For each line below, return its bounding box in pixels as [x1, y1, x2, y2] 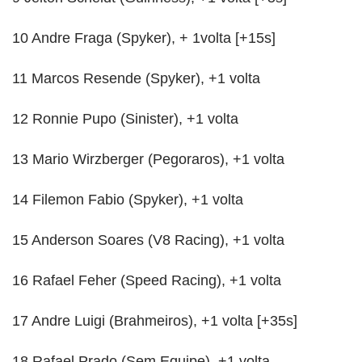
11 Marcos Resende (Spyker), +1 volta [12, 69, 260, 86]
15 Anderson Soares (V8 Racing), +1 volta [12, 231, 284, 248]
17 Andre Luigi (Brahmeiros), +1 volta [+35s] [12, 312, 297, 329]
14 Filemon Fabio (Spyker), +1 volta [12, 191, 243, 208]
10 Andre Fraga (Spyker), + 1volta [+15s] [12, 29, 276, 46]
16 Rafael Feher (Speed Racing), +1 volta [12, 271, 281, 288]
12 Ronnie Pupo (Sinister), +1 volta [12, 110, 238, 127]
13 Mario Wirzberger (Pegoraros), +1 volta [12, 150, 284, 167]
